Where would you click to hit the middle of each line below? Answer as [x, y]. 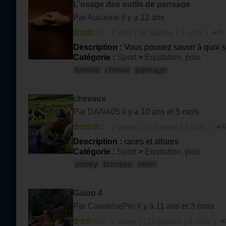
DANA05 [104, 112]
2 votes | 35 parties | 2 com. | [162, 127]
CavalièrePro [111, 206]
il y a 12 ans [142, 17]
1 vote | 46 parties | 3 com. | [160, 33]
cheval [117, 70]
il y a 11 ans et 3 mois [175, 206]
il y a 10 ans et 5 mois [160, 112]
